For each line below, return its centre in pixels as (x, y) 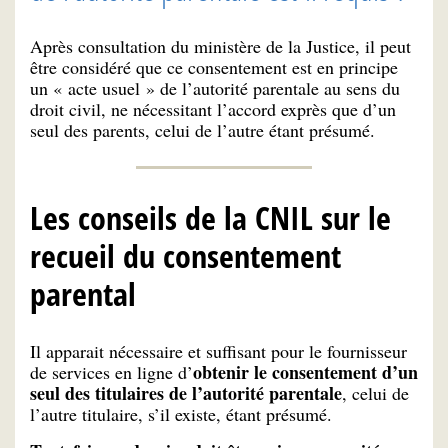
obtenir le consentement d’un (305, 372)
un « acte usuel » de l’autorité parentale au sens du (215, 87)
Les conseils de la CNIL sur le (210, 217)
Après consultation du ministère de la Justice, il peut (220, 45)
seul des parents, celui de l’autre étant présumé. (202, 129)
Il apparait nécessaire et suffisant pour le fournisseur (218, 351)
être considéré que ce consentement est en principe (214, 66)
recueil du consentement (185, 255)
